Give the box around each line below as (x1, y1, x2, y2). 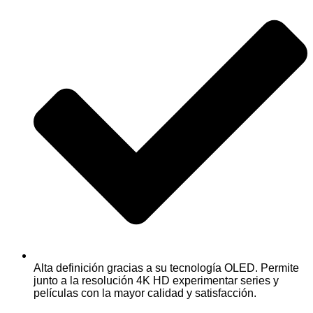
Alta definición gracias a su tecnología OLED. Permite (34, 262, 299, 275)
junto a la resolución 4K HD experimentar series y (34, 275, 279, 287)
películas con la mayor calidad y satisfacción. (34, 287, 256, 300)
